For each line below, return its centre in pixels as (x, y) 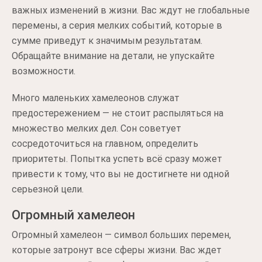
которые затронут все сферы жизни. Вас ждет (117, 250)
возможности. (44, 71)
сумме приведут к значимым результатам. (107, 41)
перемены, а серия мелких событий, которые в (117, 25)
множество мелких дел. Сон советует (96, 128)
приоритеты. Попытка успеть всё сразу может (117, 159)
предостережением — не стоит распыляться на (118, 113)
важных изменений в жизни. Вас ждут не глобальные (131, 10)
